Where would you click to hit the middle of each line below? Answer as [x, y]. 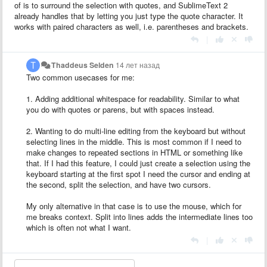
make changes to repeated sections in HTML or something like [134, 152]
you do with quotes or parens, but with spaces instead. [120, 109]
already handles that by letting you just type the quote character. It [129, 15]
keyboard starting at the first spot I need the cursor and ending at [138, 173]
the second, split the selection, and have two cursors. [120, 184]
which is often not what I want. [79, 227]
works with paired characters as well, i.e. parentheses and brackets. [131, 26]
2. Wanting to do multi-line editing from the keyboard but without [136, 131]
